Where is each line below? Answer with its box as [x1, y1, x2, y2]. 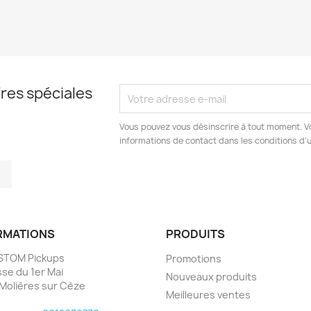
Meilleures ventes [166, 288, 251, 301]
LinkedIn [11, 160, 57, 175]
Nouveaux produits [166, 270, 257, 283]
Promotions [166, 252, 221, 265]
